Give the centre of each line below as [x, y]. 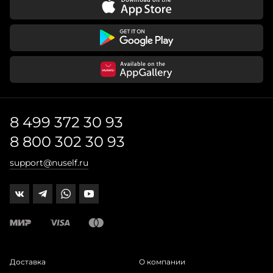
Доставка [28, 262]
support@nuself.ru [49, 163]
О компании [162, 262]
